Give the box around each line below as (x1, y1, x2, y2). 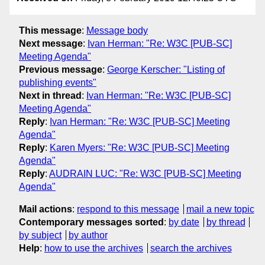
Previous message (19, 64, 102, 75)
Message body (86, 25, 148, 35)
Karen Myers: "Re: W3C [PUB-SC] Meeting (50, 142, 230, 153)
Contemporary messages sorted (19, 216, 164, 227)
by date (169, 216, 199, 227)
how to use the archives (44, 243, 143, 253)
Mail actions (19, 203, 72, 214)
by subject (19, 230, 62, 240)
